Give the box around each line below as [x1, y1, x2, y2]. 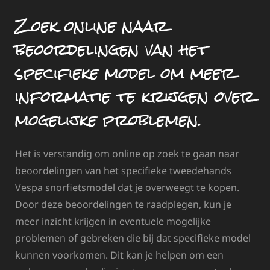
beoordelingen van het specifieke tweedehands [15, 164, 231, 178]
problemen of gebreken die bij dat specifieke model [15, 231, 251, 245]
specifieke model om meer [15, 55, 235, 90]
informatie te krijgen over [15, 79, 254, 113]
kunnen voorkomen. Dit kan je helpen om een [15, 248, 224, 262]
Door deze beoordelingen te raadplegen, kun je [15, 198, 231, 212]
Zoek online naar [15, 8, 168, 43]
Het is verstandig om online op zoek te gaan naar [15, 147, 239, 161]
